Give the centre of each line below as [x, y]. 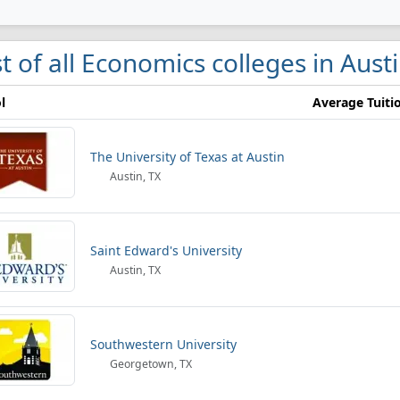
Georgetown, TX [150, 364]
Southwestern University [163, 344]
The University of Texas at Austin [187, 157]
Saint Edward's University [166, 250]
